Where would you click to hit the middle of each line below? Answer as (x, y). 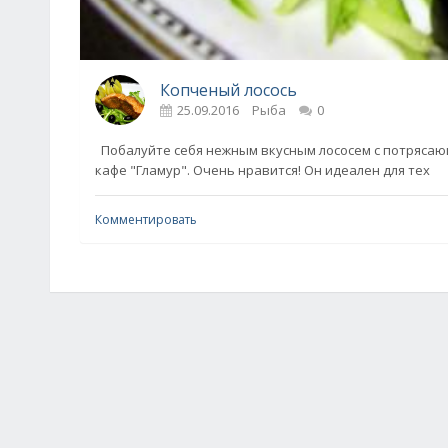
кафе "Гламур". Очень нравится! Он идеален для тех (262, 169)
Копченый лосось (228, 89)
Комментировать (146, 219)
